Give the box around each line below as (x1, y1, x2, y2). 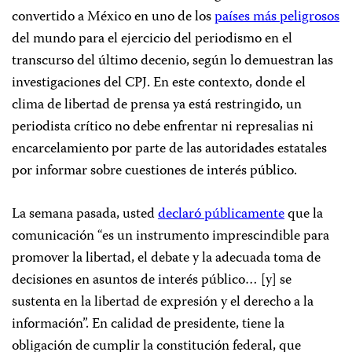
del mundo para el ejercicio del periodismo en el (12, 27, 292, 51)
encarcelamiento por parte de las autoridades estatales (12, 137, 327, 161)
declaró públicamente (158, 203, 284, 226)
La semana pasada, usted (12, 203, 158, 226)
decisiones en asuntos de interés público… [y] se (12, 269, 291, 292)
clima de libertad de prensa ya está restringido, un (12, 93, 302, 117)
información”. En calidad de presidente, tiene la (12, 313, 284, 336)
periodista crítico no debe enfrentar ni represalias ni (12, 115, 313, 139)
